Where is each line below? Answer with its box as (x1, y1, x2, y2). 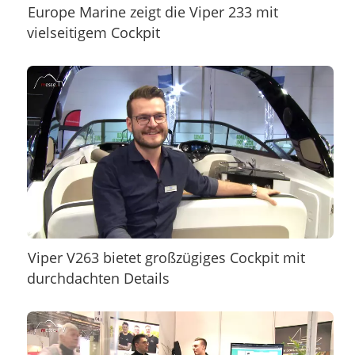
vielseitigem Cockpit (26, 22, 160, 42)
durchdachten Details (26, 268, 170, 288)
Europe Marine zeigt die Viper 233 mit (28, 2, 279, 21)
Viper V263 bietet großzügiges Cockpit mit (28, 247, 306, 267)
